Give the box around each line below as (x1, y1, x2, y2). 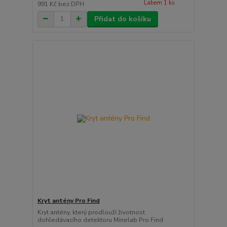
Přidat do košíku (94, 14, 151, 24)
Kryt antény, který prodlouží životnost (37, 208, 145, 217)
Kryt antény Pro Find (37, 197, 100, 205)
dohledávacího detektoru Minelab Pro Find (37, 216, 163, 224)
